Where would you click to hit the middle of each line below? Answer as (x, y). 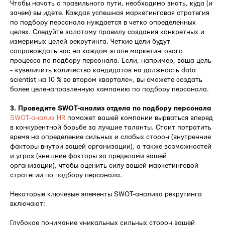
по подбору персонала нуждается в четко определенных (103, 22)
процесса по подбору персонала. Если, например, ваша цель (111, 61)
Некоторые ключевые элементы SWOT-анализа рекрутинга (106, 194)
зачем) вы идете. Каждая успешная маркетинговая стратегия (110, 13)
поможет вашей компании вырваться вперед (139, 118)
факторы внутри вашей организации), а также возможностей (111, 146)
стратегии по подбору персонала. (66, 175)
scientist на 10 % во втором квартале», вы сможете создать (106, 80)
